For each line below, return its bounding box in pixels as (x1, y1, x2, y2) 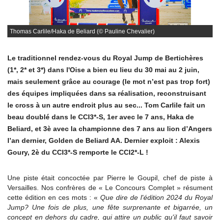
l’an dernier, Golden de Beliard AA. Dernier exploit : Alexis (7, 137, 200, 144)
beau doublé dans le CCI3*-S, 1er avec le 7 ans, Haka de (7, 113, 194, 121)
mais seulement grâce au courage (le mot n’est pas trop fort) (7, 78, 210, 85)
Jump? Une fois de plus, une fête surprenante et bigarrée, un (7, 203, 213, 211)
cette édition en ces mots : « (7, 193, 100, 201)
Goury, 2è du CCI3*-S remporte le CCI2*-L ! (7, 148, 148, 156)
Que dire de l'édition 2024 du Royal (100, 193, 213, 201)
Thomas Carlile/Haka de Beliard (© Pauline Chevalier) (10, 28, 155, 35)
